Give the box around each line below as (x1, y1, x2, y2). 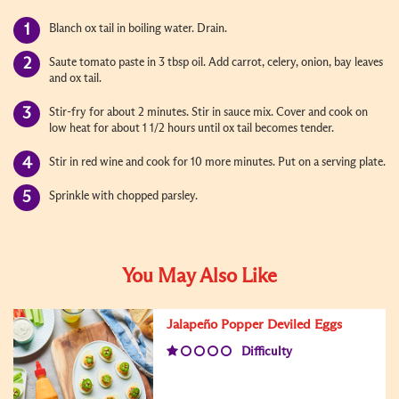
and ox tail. (49, 72, 102, 85)
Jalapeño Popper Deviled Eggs (167, 317, 342, 331)
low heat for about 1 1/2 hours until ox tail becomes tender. (49, 122, 334, 134)
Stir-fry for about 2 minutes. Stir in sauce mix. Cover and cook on (49, 106, 368, 118)
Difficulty (241, 345, 292, 358)
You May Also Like (122, 266, 277, 287)
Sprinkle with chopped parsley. (49, 190, 198, 202)
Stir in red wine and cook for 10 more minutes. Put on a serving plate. (49, 156, 386, 168)
